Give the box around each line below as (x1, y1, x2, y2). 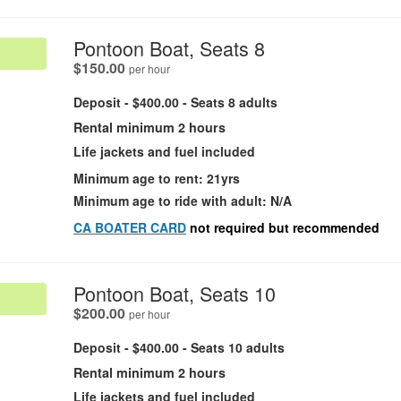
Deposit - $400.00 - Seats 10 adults (73, 337, 285, 356)
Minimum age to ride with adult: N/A (73, 191, 292, 209)
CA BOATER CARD (73, 218, 186, 236)
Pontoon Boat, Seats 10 (73, 278, 276, 307)
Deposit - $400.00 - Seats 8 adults (73, 92, 277, 111)
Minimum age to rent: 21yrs (73, 168, 240, 187)
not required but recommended (190, 218, 380, 236)
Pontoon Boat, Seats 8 (73, 33, 265, 62)
